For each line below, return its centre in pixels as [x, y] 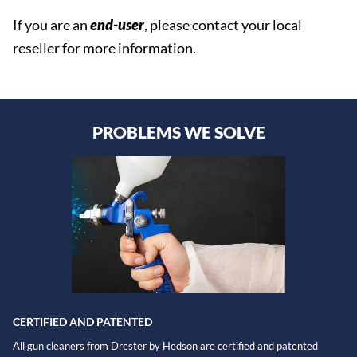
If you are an [51, 25]
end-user [117, 25]
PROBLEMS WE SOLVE [178, 131]
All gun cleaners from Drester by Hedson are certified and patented [165, 346]
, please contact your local [223, 25]
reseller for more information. [104, 48]
